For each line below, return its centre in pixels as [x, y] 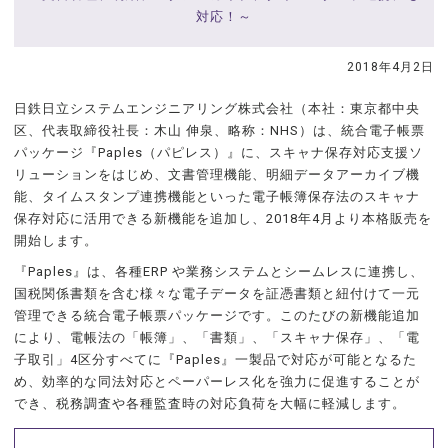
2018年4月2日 [390, 67]
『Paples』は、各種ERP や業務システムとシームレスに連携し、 [219, 272]
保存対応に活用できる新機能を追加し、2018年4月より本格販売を [223, 219]
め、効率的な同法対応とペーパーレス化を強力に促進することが [217, 382]
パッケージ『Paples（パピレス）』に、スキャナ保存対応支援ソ [218, 153]
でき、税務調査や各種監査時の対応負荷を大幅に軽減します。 [210, 404]
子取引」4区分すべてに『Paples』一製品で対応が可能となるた [215, 360]
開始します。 [56, 241]
